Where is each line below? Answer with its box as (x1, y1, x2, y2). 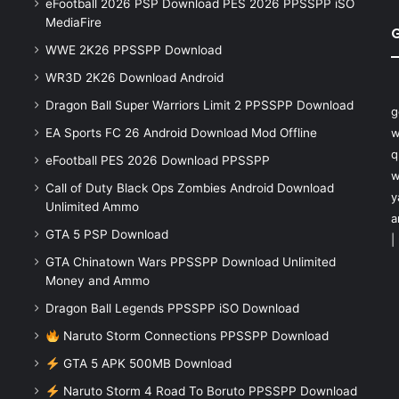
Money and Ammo (45, 273, 150, 289)
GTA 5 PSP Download (45, 227, 168, 242)
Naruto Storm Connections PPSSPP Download (59, 329, 329, 344)
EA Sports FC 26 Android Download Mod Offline (45, 126, 317, 141)
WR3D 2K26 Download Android (45, 70, 224, 85)
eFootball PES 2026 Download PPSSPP (45, 153, 270, 168)
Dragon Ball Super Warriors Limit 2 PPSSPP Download (45, 98, 354, 113)
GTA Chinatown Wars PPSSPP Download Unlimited (45, 255, 336, 270)
